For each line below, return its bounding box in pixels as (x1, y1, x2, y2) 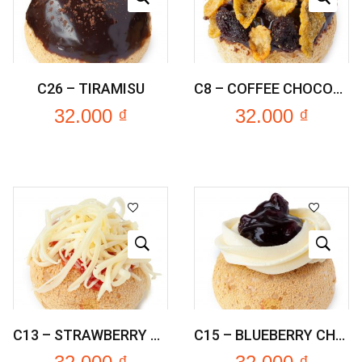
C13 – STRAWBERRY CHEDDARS (150, 326, 160, 343)
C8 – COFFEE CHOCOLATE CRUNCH (333, 80, 343, 97)
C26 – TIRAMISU (36, 80, 145, 97)
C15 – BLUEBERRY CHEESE (335, 326, 345, 343)
